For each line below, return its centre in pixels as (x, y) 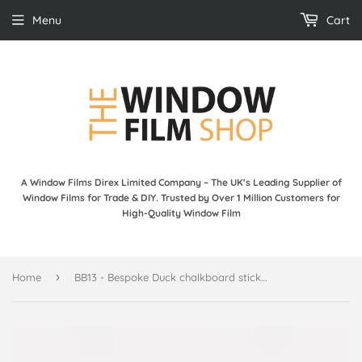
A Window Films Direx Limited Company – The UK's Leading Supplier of (181, 182)
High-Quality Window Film (181, 213)
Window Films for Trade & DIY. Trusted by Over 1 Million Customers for (181, 197)
